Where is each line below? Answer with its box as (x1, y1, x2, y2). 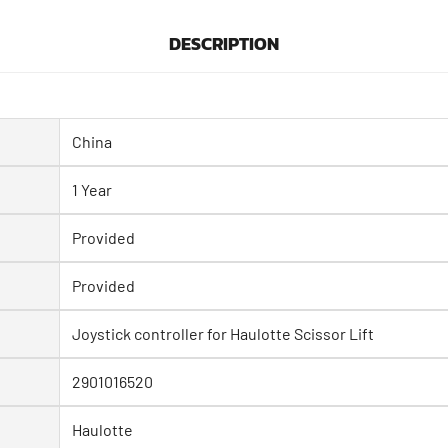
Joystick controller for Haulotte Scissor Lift (72, 323, 374, 343)
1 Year (72, 179, 112, 199)
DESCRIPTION (169, 29, 279, 57)
